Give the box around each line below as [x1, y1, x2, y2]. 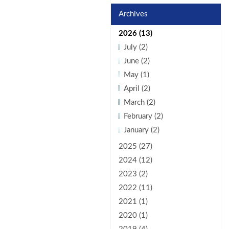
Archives [118, 10, 148, 18]
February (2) [123, 112, 163, 120]
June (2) [123, 57, 150, 65]
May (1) [123, 71, 149, 79]
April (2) [123, 85, 150, 93]
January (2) [123, 126, 159, 134]
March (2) [123, 99, 155, 106]
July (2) [123, 43, 148, 51]
